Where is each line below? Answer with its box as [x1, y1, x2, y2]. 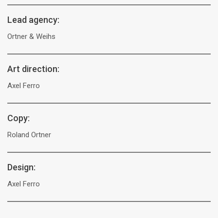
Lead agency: [7, 15, 59, 25]
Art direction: [7, 64, 59, 74]
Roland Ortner [7, 130, 51, 139]
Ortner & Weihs [7, 32, 55, 41]
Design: [7, 162, 36, 172]
